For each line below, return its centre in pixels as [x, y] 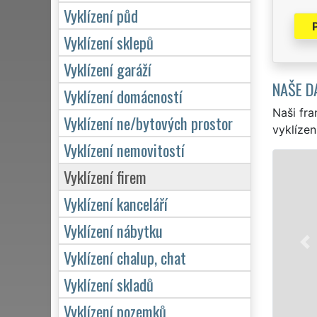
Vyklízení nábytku [113, 230]
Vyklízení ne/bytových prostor [148, 122]
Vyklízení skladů [109, 284]
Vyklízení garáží [108, 69]
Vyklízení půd [101, 15]
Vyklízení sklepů [109, 42]
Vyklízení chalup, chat [125, 257]
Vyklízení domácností [123, 96]
